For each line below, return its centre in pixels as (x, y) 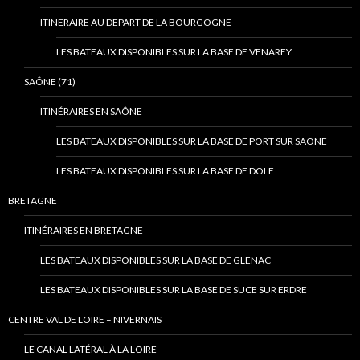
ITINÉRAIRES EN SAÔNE (91, 112)
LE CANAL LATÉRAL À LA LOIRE (90, 350)
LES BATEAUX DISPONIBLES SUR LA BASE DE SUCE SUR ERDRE (174, 290)
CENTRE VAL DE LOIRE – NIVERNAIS (85, 320)
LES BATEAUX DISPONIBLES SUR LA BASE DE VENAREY (174, 52)
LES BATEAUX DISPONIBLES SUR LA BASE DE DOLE (165, 171)
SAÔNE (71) (50, 82)
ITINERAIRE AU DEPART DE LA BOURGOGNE (136, 22)
